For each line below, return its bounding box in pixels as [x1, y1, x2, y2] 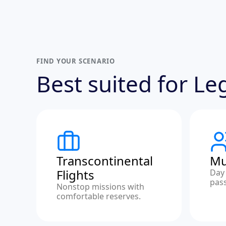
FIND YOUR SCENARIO [36, 56, 116, 66]
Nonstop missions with [56, 181, 144, 192]
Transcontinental [56, 152, 153, 169]
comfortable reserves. [56, 191, 141, 202]
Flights [56, 166, 94, 183]
